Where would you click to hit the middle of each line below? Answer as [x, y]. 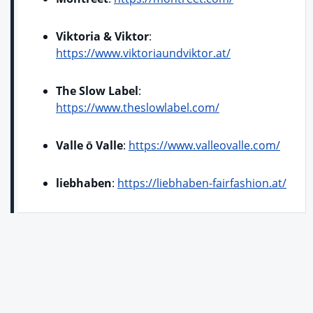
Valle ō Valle [89, 145]
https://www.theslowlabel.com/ [138, 107]
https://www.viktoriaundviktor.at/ [143, 53]
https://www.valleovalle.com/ [204, 145]
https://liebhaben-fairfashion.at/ [202, 183]
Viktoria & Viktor [102, 36]
